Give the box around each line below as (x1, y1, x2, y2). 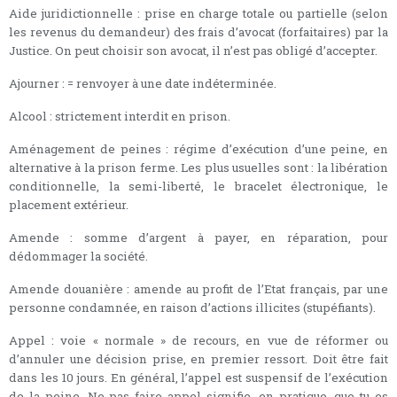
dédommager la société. (9, 247, 148, 264)
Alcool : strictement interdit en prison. (9, 107, 230, 124)
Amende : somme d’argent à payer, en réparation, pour (9, 229, 388, 245)
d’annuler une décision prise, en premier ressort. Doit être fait (9, 350, 388, 367)
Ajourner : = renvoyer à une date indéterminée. (9, 74, 276, 91)
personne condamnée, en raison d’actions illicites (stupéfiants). (9, 299, 376, 315)
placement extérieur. (9, 196, 128, 213)
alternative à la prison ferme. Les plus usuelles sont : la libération (9, 159, 388, 175)
